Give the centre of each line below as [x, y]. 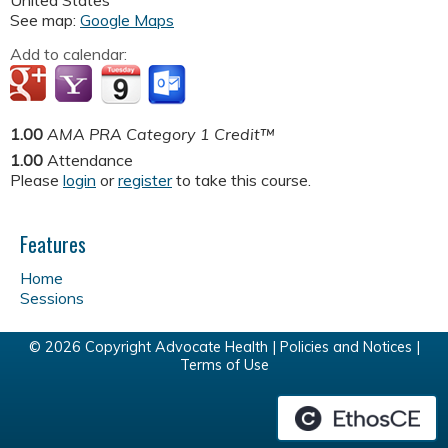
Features [53, 244]
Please [36, 180]
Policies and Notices [345, 347]
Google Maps [127, 20]
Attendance [90, 160]
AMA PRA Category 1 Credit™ [161, 134]
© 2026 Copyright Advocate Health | [154, 347]
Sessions [52, 298]
